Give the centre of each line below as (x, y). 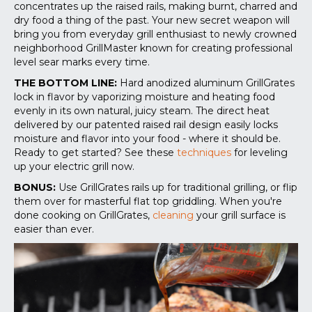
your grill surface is (240, 216)
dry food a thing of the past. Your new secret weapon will (152, 21)
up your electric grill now (73, 167)
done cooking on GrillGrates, (83, 216)
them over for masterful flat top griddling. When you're (148, 202)
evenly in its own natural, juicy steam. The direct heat (142, 111)
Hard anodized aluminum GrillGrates (206, 83)
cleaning (173, 216)
